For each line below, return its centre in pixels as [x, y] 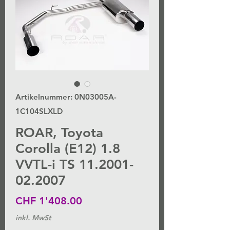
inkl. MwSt [33, 218]
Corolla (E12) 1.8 [68, 149]
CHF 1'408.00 [49, 201]
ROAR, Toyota [59, 133]
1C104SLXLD [39, 111]
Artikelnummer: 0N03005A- [66, 97]
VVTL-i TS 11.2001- [74, 165]
